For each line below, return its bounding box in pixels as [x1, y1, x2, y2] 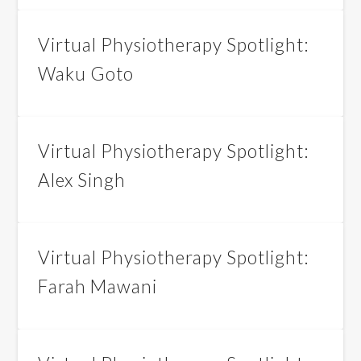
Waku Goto [38, 63, 135, 85]
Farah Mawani [38, 276, 158, 297]
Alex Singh [38, 169, 127, 191]
